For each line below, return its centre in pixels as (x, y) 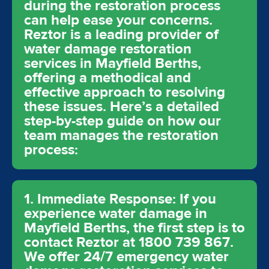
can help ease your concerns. (118, 20)
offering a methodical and (107, 78)
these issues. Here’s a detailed (122, 107)
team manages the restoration (121, 135)
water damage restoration (108, 49)
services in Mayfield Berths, (113, 63)
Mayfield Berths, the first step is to (134, 228)
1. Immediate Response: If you (120, 199)
